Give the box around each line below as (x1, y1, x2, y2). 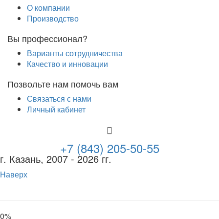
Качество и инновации (27, 58, 108, 69)
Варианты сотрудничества (27, 47, 123, 59)
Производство (27, 13, 79, 24)
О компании (27, 2, 70, 13)
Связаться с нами (27, 93, 91, 104)
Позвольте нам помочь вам (7, 77, 118, 90)
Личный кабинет (27, 104, 86, 115)
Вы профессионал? (7, 32, 88, 44)
